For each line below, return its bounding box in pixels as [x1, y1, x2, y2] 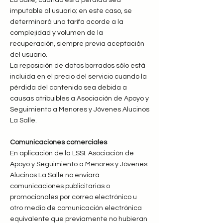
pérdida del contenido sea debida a [10, 84, 127, 91]
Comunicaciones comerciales [10, 139, 107, 146]
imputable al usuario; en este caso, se [10, 7, 132, 14]
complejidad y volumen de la [10, 29, 103, 36]
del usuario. [10, 51, 47, 58]
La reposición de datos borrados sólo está [10, 62, 145, 69]
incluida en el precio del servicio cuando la [10, 73, 147, 80]
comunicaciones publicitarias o [10, 183, 110, 190]
